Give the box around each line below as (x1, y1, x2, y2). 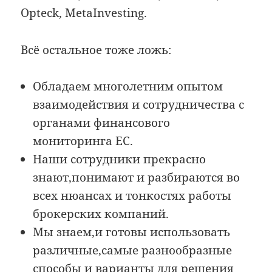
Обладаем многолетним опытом (33, 78, 223, 94)
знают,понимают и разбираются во (33, 169, 240, 185)
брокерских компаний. (33, 205, 169, 222)
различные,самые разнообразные (33, 242, 233, 258)
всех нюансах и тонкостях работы (33, 187, 232, 203)
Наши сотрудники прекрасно (33, 151, 206, 167)
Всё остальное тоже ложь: (21, 41, 172, 58)
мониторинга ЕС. (33, 132, 134, 149)
